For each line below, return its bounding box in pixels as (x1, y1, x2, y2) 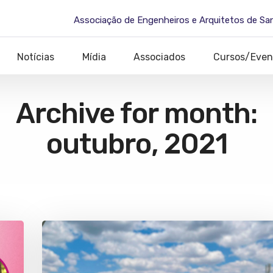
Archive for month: (16, 97, 257, 130)
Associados (133, 51, 186, 63)
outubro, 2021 (46, 127, 227, 161)
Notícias (16, 51, 54, 63)
